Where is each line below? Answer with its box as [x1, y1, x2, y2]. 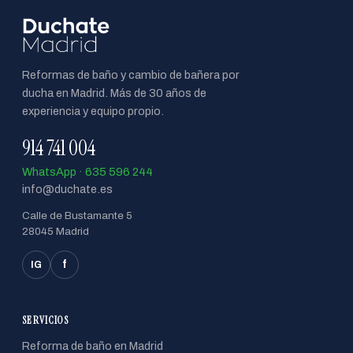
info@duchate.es [22, 182, 113, 195]
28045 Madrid [22, 225, 89, 237]
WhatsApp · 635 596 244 [22, 165, 153, 178]
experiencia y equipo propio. [22, 104, 164, 117]
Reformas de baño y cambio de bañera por [22, 68, 240, 81]
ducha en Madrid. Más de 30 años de [22, 86, 206, 99]
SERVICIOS [22, 313, 69, 327]
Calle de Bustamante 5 [22, 209, 132, 221]
